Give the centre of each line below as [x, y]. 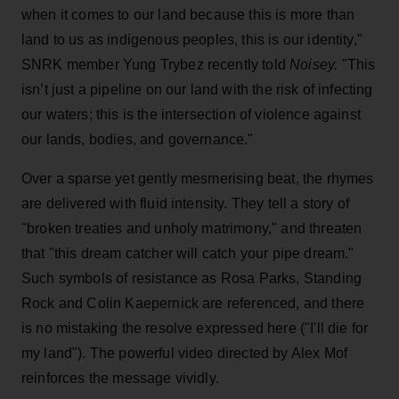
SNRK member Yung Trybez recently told [156, 64]
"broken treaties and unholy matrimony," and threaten [192, 228]
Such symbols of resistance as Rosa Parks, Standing [192, 278]
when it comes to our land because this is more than [188, 14]
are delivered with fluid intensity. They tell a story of [185, 203]
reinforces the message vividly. [120, 378]
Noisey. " [318, 64]
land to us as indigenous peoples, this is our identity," [192, 39]
